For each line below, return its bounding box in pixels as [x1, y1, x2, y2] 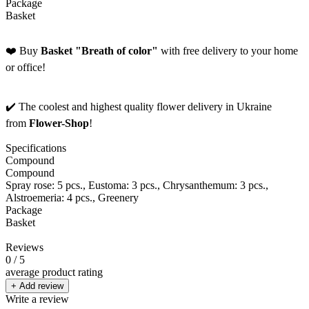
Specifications [6, 141, 66, 154]
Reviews [6, 241, 43, 253]
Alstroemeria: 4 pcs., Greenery [6, 191, 139, 203]
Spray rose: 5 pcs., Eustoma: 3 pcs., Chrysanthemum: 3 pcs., [6, 179, 268, 191]
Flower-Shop [29, 117, 89, 129]
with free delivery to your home [158, 44, 298, 57]
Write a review [6, 292, 69, 305]
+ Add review [11, 280, 63, 291]
